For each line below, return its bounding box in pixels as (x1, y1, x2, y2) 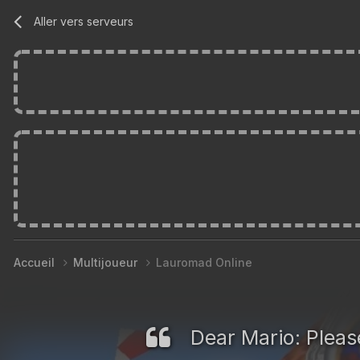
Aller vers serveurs (34, 14, 134, 28)
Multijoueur (73, 255, 141, 269)
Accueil (14, 255, 58, 269)
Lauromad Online (156, 255, 252, 269)
